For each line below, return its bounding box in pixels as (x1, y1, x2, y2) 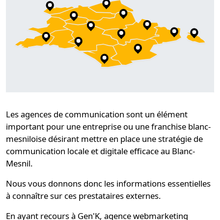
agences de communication (21, 109, 124, 120)
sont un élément (124, 109, 188, 120)
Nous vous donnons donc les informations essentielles (6, 178, 211, 189)
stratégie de (158, 133, 203, 144)
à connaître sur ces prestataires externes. (6, 190, 161, 201)
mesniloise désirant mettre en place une (6, 133, 158, 144)
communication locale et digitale (6, 145, 128, 157)
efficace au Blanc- (128, 145, 195, 157)
